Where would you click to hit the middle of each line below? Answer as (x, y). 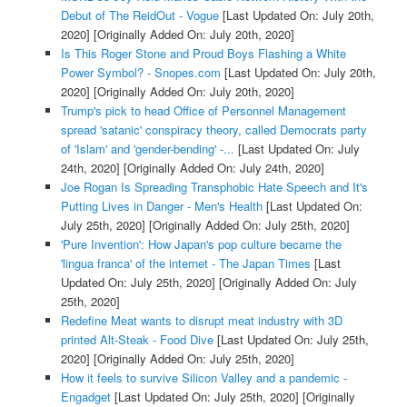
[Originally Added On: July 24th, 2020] (222, 167)
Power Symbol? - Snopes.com (140, 72)
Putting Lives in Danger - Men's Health (161, 205)
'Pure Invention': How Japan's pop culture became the (201, 243)
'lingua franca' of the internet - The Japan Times (185, 263)
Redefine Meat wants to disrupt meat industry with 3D (201, 320)
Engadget (85, 396)
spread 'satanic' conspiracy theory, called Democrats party (213, 129)
